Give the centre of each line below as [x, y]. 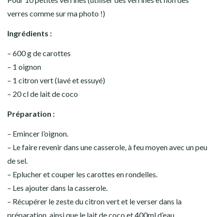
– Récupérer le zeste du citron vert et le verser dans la [94, 201]
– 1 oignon [24, 66]
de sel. [17, 160]
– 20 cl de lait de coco [43, 93]
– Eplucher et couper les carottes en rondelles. [82, 174]
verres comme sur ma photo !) [56, 13]
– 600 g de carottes [39, 53]
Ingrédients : [30, 33]
